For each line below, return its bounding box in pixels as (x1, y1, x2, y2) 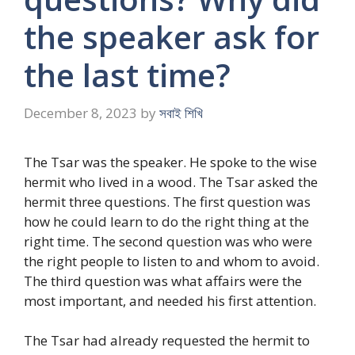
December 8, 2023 (24, 103, 137, 122)
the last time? (24, 53, 231, 97)
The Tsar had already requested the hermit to (24, 331, 310, 349)
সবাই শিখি (159, 103, 203, 122)
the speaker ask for (24, 15, 319, 59)
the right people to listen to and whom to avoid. (24, 251, 319, 270)
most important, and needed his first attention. (24, 291, 316, 310)
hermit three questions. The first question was (24, 192, 311, 211)
